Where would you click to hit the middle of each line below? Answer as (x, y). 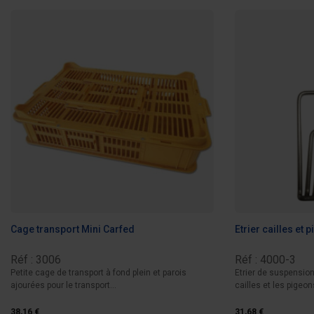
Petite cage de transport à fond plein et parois (98, 273)
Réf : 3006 (36, 260)
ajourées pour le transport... (63, 286)
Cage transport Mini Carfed (73, 229)
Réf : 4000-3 (265, 260)
